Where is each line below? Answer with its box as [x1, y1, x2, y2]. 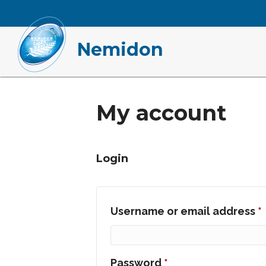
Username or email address [110, 204, 258, 217]
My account [96, 99, 226, 126]
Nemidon [77, 39, 163, 61]
